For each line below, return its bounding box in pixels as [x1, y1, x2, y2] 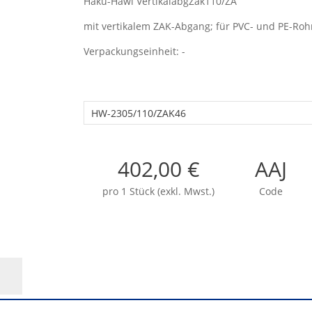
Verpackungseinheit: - [84, 44, 189, 58]
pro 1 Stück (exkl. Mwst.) [102, 184, 215, 198]
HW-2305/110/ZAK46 [91, 106, 187, 120]
